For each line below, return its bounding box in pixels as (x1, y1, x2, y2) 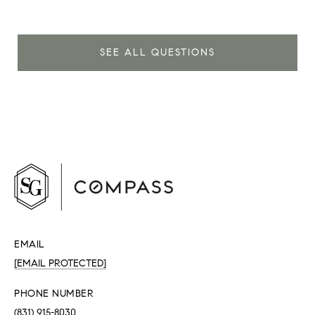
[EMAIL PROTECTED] (14, 257, 106, 269)
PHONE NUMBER (14, 287, 94, 300)
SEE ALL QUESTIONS (100, 46, 215, 58)
